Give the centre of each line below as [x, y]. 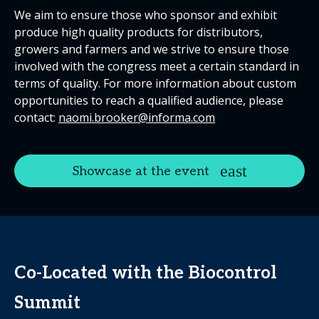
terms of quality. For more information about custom [155, 83]
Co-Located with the [101, 273]
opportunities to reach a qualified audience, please [149, 100]
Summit [47, 303]
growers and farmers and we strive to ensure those [152, 49]
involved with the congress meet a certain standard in [157, 66]
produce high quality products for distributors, [138, 32]
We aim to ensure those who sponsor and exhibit [146, 15]
